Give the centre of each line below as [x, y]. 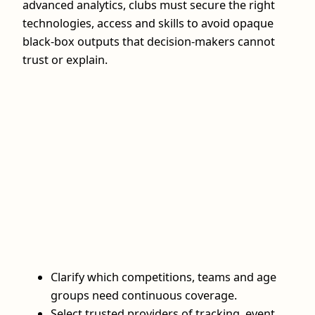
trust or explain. [65, 60]
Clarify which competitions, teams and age [163, 277]
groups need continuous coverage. [144, 295]
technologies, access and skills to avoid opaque [148, 24]
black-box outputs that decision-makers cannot [149, 42]
